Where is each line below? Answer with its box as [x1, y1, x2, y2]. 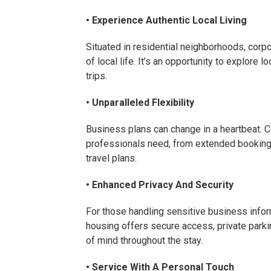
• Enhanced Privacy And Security [86, 178, 233, 191]
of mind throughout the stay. [86, 234, 203, 246]
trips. [86, 70, 107, 82]
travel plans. [86, 152, 137, 164]
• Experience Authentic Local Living [86, 14, 247, 26]
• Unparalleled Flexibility [86, 96, 194, 108]
